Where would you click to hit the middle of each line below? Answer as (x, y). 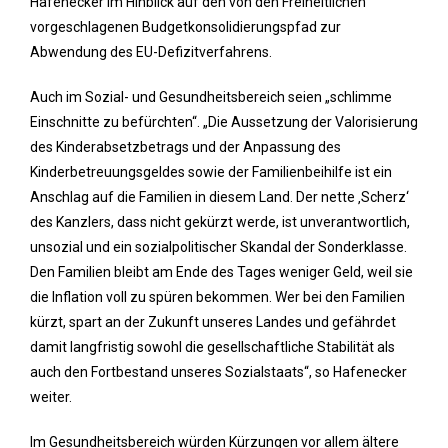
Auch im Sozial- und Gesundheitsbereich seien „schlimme (211, 97)
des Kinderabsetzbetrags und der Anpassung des (185, 147)
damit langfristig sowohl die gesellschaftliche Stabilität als (212, 347)
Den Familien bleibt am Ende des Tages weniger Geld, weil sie (221, 272)
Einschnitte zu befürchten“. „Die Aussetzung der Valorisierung (224, 122)
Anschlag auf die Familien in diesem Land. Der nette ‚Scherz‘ (219, 197)
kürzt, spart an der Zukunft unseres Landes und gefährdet (213, 322)
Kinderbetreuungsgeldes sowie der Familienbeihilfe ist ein (211, 172)
